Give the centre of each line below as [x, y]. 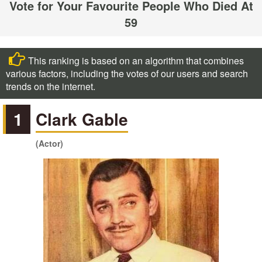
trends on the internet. [51, 86]
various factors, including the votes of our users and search [127, 73]
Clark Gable [82, 119]
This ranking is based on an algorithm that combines [136, 61]
